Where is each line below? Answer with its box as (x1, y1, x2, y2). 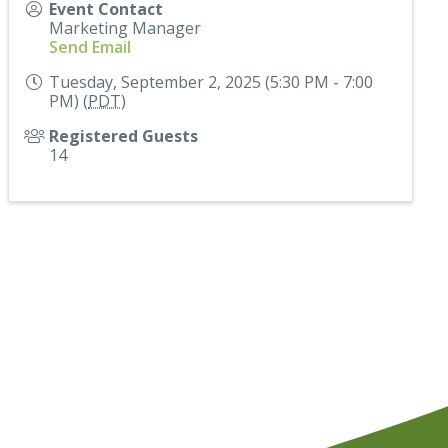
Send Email (49, 35, 132, 58)
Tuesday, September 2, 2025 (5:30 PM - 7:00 (49, 70, 374, 93)
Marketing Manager (49, 16, 202, 39)
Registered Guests (49, 124, 199, 147)
